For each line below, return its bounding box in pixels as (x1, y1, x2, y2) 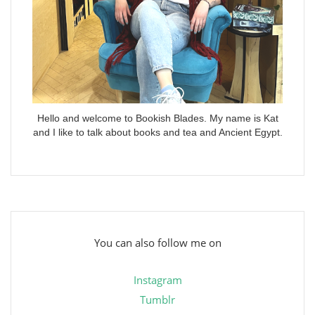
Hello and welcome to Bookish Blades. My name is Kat (37, 112, 278, 124)
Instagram (133, 273, 182, 288)
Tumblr (140, 292, 175, 307)
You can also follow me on (94, 236, 221, 250)
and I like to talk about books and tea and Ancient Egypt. (32, 127, 283, 139)
